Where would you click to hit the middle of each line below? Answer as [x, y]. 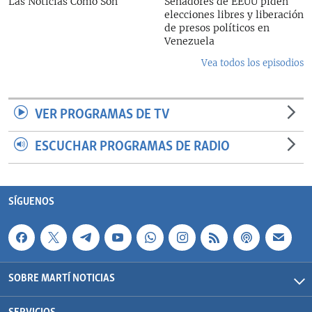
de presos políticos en [217, 28]
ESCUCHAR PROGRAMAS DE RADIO [132, 147]
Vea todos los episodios [252, 63]
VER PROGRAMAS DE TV [102, 115]
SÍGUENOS [31, 202]
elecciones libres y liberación [234, 15]
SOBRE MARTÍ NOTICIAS [62, 279]
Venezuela [189, 41]
